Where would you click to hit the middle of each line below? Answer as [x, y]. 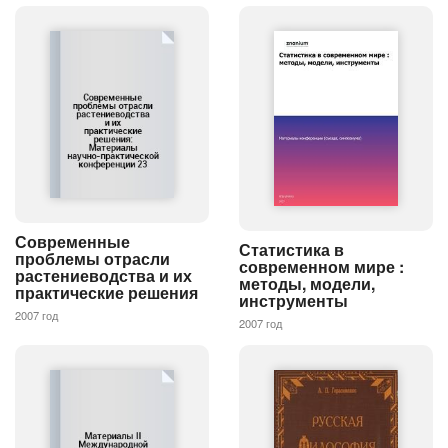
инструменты [293, 301]
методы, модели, [307, 284]
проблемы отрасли [92, 258]
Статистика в [291, 250]
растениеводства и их [103, 275]
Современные [72, 241]
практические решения [106, 292]
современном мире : [321, 267]
